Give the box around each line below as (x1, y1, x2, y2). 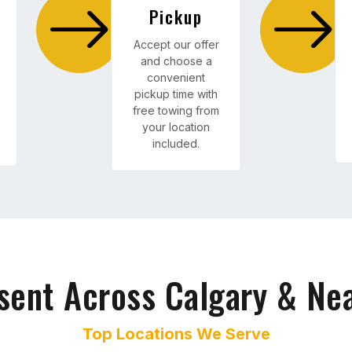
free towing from (133, 104, 219, 117)
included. (152, 137, 200, 150)
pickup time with (134, 87, 218, 101)
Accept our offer (133, 38, 219, 51)
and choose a (140, 54, 212, 68)
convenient (147, 71, 205, 84)
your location (142, 120, 210, 134)
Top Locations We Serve (82, 324, 270, 343)
